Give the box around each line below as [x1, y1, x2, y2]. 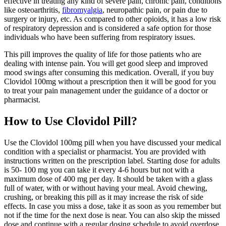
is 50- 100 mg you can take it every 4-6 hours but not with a [4, 165, 194, 175]
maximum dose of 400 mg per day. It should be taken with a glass [4, 175, 212, 184]
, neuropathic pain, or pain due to [102, 6, 207, 15]
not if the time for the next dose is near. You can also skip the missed [4, 211, 220, 220]
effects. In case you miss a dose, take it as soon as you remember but [4, 202, 221, 211]
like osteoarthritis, [4, 6, 62, 15]
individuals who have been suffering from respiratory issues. [4, 33, 195, 42]
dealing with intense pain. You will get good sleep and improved [4, 59, 208, 68]
